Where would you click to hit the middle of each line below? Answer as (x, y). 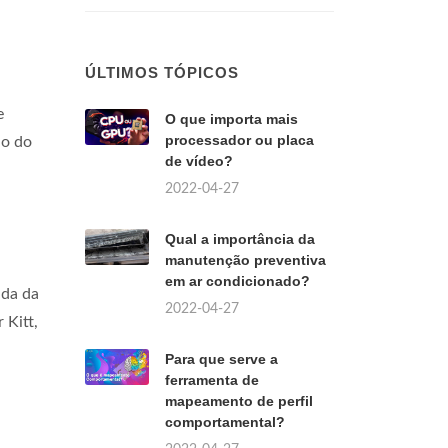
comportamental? (225, 422)
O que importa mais (231, 119)
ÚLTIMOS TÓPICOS (162, 72)
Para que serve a (221, 359)
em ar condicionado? (237, 281)
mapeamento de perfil (239, 401)
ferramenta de (212, 380)
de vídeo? (199, 161)
